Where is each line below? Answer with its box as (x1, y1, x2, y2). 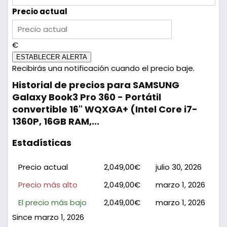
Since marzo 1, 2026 (12, 212, 84, 223)
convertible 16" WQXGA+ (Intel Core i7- (12, 103, 198, 116)
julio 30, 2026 (155, 162, 202, 173)
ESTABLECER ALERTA (16, 53, 87, 61)
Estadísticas (12, 136, 71, 149)
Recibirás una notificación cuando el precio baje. (12, 63, 195, 74)
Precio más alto (18, 179, 78, 191)
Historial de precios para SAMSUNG (12, 79, 179, 92)
